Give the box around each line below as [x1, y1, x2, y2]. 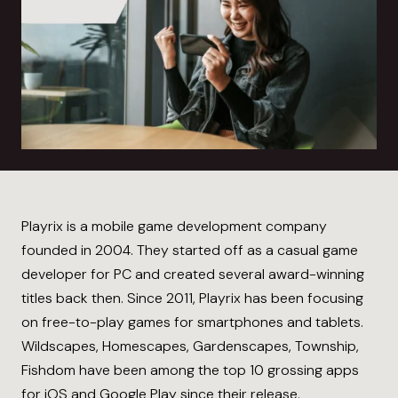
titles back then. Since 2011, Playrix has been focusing [21, 288, 363, 307]
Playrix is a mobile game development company [21, 216, 327, 235]
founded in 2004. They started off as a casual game [21, 240, 358, 259]
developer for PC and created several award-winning [21, 264, 364, 283]
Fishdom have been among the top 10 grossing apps [21, 360, 359, 379]
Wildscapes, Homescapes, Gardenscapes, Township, [21, 336, 359, 355]
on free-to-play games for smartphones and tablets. [21, 312, 363, 331]
